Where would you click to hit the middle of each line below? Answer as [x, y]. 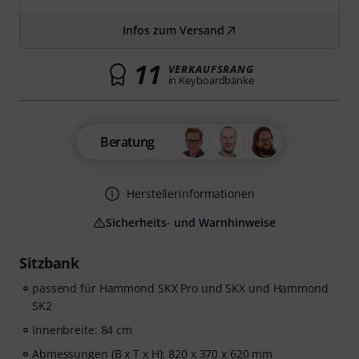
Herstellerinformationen [191, 194]
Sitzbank [49, 263]
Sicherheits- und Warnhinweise [191, 222]
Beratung [127, 142]
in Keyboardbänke [211, 80]
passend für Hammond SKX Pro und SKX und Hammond [180, 288]
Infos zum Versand [173, 30]
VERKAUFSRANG [211, 69]
